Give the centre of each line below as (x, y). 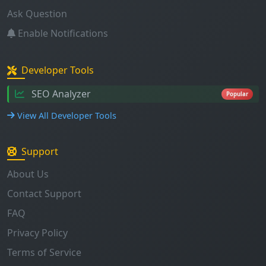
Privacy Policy (37, 190)
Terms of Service (44, 210)
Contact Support (44, 151)
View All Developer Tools (67, 72)
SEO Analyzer (61, 51)
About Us (28, 131)
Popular (237, 51)
